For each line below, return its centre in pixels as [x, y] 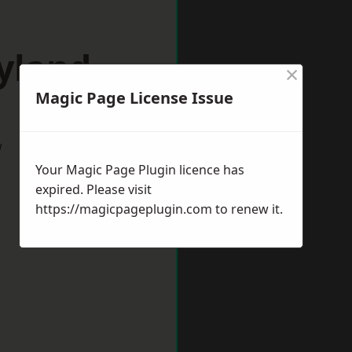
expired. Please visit [93, 189]
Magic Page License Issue [134, 98]
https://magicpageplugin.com [124, 209]
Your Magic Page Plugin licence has [140, 170]
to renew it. [247, 209]
